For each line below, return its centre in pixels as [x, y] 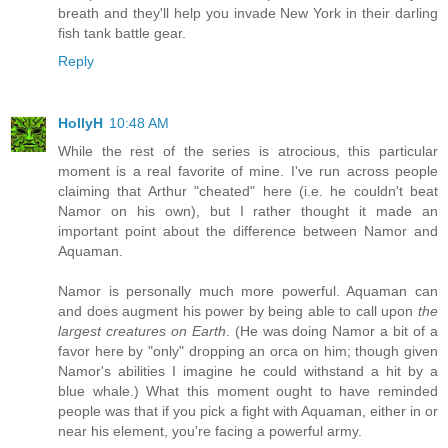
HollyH [80, 123]
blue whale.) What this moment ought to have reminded [248, 391]
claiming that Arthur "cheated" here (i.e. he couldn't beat [248, 191]
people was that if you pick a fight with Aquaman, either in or [248, 411]
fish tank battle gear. [122, 33]
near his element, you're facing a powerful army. [210, 431]
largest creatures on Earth [142, 331]
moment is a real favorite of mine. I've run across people [248, 171]
